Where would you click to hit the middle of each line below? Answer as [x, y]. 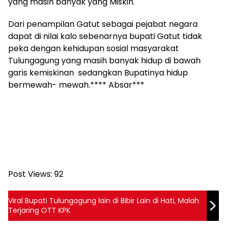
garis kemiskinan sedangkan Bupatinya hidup [98, 73]
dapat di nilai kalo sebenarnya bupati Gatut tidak [105, 36]
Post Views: [30, 174]
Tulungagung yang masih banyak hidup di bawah [104, 61]
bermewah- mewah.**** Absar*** [76, 85]
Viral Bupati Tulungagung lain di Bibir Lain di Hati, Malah [93, 201]
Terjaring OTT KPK [39, 210]
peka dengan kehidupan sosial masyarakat [93, 48]
